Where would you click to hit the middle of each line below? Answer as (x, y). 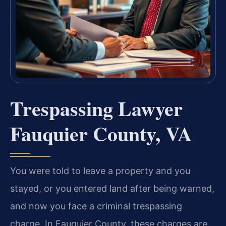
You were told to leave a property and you (100, 171)
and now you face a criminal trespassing (96, 206)
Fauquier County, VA (101, 134)
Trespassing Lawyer (96, 108)
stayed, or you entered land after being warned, (112, 189)
